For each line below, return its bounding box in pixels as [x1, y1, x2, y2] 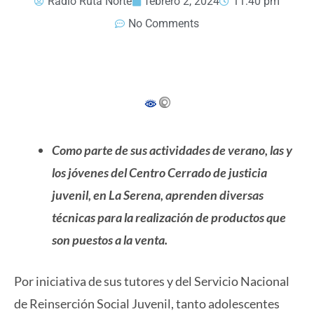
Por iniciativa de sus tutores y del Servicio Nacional [14, 273, 289, 289]
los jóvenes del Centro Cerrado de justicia [52, 165, 267, 181]
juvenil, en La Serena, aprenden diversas [52, 187, 264, 203]
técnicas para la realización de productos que [52, 210, 286, 226]
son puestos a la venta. [52, 232, 168, 248]
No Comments [128, 17, 199, 31]
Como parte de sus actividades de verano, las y [52, 142, 292, 158]
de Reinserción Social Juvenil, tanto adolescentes [14, 296, 280, 312]
